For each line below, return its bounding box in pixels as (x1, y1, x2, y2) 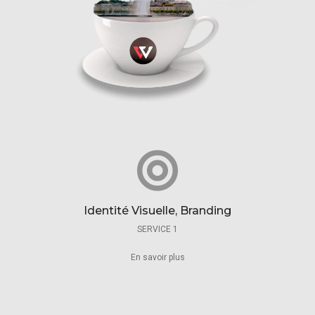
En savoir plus (130, 252, 185, 262)
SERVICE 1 (137, 224, 178, 234)
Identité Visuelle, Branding (84, 204, 231, 217)
